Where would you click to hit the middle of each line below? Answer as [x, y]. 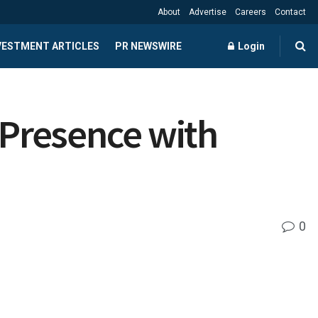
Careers [251, 12]
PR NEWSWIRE [148, 46]
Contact [290, 12]
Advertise [208, 12]
